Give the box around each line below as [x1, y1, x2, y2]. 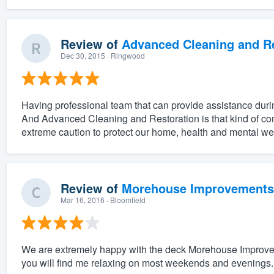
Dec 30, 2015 [60, 50, 105, 61]
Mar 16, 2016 [60, 194, 105, 206]
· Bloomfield [104, 194, 146, 206]
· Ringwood [105, 50, 145, 61]
